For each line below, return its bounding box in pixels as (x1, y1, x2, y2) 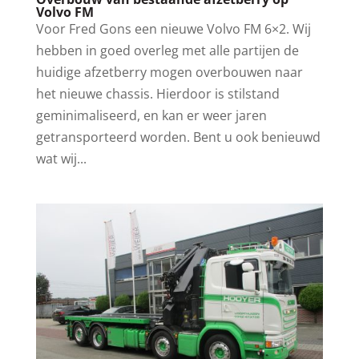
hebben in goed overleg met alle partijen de (35, 41, 299, 59)
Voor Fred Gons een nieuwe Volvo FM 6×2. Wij (35, 19, 311, 38)
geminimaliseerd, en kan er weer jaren (35, 106, 267, 124)
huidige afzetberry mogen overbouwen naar (35, 63, 303, 81)
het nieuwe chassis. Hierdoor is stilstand (35, 84, 280, 103)
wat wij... (35, 149, 87, 167)
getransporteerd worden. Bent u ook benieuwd (35, 127, 321, 146)
